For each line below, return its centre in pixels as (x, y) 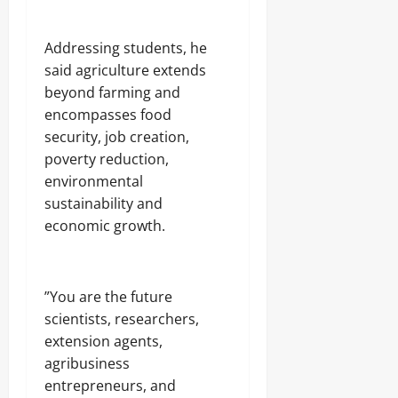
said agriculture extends (125, 70)
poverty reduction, (107, 159)
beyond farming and (112, 92)
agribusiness (87, 363)
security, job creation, (117, 136)
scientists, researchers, (122, 318)
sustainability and (103, 203)
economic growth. (105, 225)
